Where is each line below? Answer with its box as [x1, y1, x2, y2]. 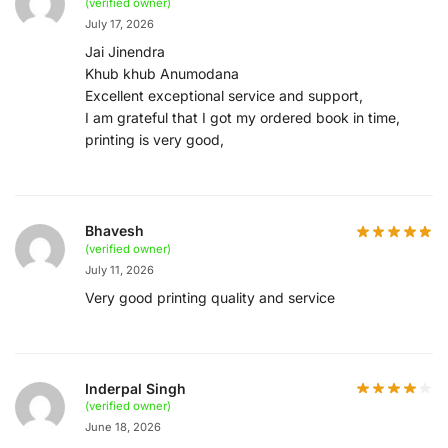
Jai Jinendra [85, 43, 165, 61]
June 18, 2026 [85, 420, 161, 435]
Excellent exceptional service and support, [85, 87, 363, 105]
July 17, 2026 [85, 17, 154, 32]
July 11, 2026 [85, 262, 154, 277]
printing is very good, [85, 131, 224, 149]
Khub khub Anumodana [85, 65, 239, 83]
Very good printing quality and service [85, 288, 335, 306]
